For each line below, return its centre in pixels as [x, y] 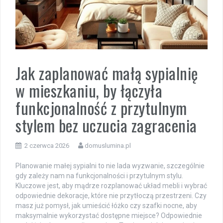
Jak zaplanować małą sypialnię [107, 73]
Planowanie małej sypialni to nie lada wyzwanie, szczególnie [110, 166]
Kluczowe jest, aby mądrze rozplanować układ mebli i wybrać [111, 185]
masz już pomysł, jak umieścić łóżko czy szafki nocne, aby [106, 205]
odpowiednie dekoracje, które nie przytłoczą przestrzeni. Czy [111, 195]
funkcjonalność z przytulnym [101, 108]
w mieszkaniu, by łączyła [89, 90]
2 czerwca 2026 [47, 145]
